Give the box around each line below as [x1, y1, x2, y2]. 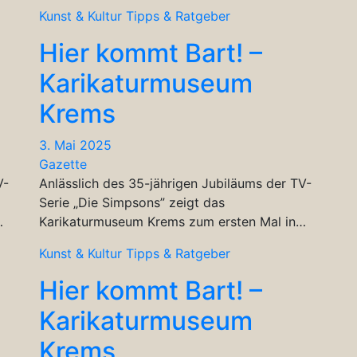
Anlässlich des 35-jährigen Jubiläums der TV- [39, 175, 312, 191]
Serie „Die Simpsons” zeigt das [39, 194, 225, 210]
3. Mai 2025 [39, 136, 112, 153]
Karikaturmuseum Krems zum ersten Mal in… [39, 213, 306, 229]
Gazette [39, 155, 87, 172]
